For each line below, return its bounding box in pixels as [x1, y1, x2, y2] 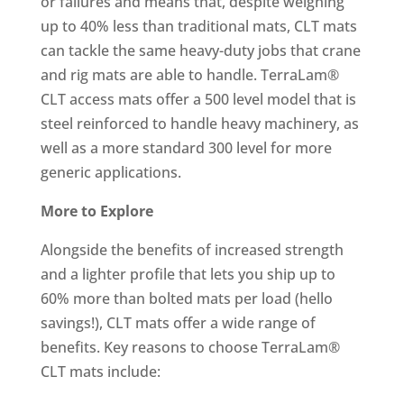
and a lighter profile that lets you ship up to [40, 264, 335, 284]
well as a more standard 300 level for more [40, 138, 332, 158]
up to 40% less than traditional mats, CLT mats [40, 16, 357, 36]
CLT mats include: [40, 362, 161, 381]
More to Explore [40, 201, 153, 221]
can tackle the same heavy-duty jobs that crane [40, 41, 361, 60]
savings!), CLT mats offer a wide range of [40, 313, 316, 333]
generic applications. [40, 162, 181, 182]
